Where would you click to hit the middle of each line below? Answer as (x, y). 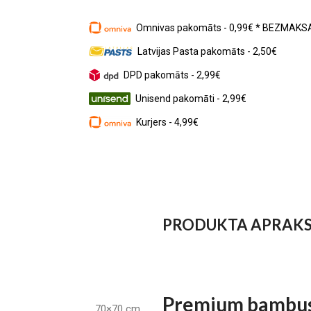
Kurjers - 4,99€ (167, 122)
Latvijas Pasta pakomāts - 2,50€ (208, 51)
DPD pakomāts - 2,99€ (172, 75)
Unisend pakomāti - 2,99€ (191, 98)
